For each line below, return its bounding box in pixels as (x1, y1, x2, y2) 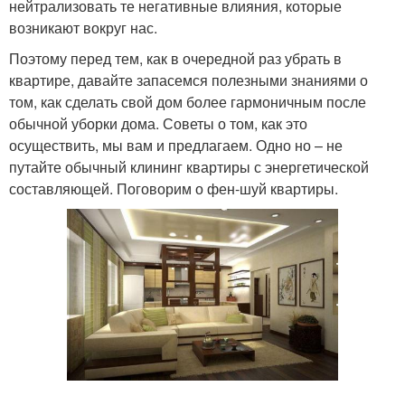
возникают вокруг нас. (9, 17, 157, 38)
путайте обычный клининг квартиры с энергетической (9, 156, 369, 177)
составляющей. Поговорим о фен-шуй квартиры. (9, 178, 338, 199)
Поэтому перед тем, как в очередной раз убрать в (9, 48, 342, 69)
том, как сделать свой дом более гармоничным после (9, 91, 366, 112)
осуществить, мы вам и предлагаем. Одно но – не (9, 135, 343, 155)
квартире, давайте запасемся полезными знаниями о (9, 70, 368, 90)
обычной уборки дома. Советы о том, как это (9, 113, 307, 134)
